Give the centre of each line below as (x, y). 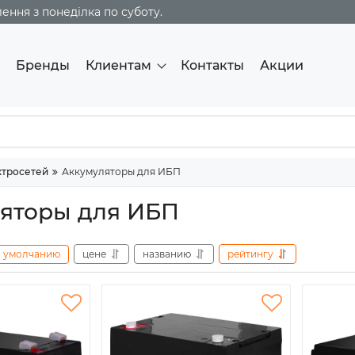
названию (167, 254)
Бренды (43, 65)
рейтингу (250, 254)
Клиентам (118, 65)
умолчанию (32, 254)
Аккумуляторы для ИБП (121, 172)
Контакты (212, 65)
